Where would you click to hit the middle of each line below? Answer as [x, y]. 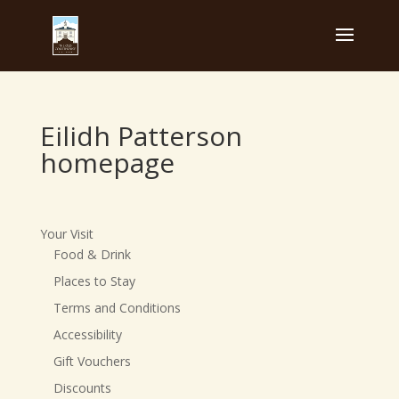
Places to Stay [94, 281]
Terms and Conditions [117, 308]
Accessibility [87, 334]
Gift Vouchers [92, 361]
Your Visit [66, 234]
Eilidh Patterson [141, 136]
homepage [107, 163]
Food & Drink [92, 254]
